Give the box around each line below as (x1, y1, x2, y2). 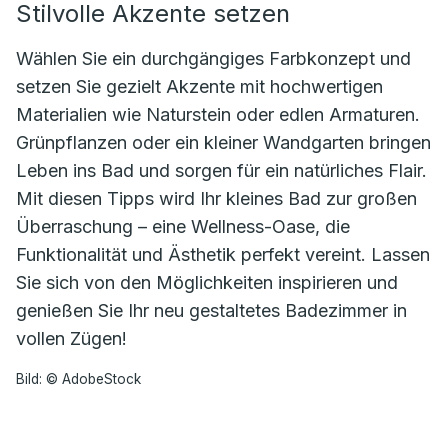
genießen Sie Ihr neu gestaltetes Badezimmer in (16, 300, 407, 321)
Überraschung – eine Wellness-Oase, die (16, 216, 350, 237)
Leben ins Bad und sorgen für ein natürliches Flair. (16, 160, 427, 181)
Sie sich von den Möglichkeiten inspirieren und (16, 272, 398, 293)
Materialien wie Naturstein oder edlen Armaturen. (16, 104, 420, 125)
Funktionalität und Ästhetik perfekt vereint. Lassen (16, 244, 430, 265)
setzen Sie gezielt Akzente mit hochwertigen (16, 76, 383, 97)
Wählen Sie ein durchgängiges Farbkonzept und (16, 48, 411, 69)
